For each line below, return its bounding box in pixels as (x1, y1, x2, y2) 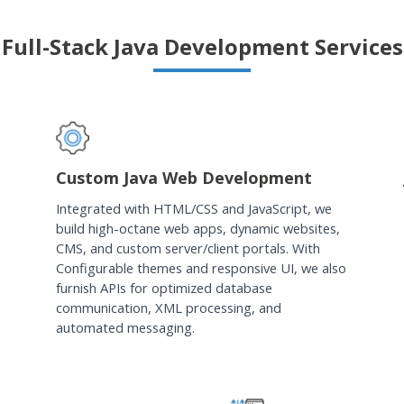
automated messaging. (55, 317, 195, 336)
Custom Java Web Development (55, 166, 312, 188)
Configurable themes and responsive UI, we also (55, 258, 346, 277)
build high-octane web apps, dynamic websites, (55, 218, 340, 237)
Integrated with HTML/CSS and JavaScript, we (55, 198, 332, 217)
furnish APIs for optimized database (55, 278, 272, 297)
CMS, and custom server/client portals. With (55, 238, 320, 257)
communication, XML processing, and (55, 298, 281, 317)
